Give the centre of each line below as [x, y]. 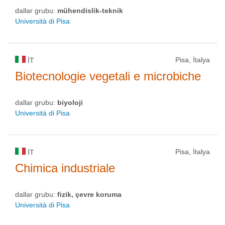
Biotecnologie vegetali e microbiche [108, 76]
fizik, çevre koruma [89, 194]
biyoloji [70, 102]
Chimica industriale [65, 168]
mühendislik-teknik [90, 11]
